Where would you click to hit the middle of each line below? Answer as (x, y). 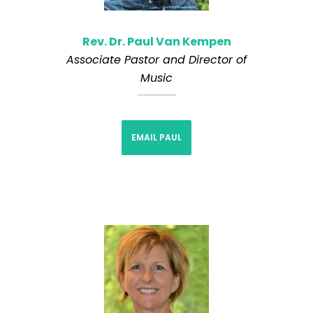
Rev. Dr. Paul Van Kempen (156, 41)
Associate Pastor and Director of (156, 59)
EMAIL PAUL (156, 137)
